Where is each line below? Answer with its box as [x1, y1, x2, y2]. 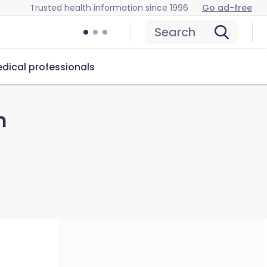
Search [154, 24, 195, 41]
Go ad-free [202, 1, 252, 14]
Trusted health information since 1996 [30, 1, 188, 14]
